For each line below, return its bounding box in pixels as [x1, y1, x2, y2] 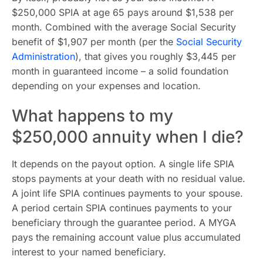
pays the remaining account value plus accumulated [12, 231, 241, 243]
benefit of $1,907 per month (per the [12, 36, 176, 48]
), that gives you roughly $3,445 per [75, 50, 236, 62]
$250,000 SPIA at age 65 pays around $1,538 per [12, 6, 234, 18]
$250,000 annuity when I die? [12, 127, 244, 147]
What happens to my [12, 106, 173, 126]
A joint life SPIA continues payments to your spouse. [12, 187, 243, 199]
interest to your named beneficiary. [12, 246, 166, 258]
